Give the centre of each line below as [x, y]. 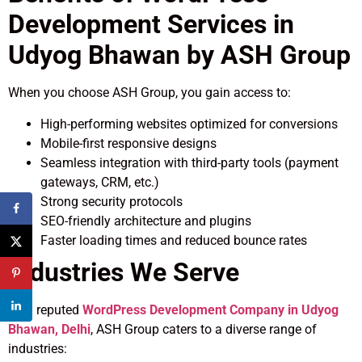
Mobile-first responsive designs [128, 143]
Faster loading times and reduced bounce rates [174, 240]
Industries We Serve [124, 272]
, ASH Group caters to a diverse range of [204, 329]
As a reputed [45, 309]
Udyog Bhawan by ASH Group [179, 55]
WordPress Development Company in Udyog [210, 309]
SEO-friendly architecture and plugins [146, 221]
